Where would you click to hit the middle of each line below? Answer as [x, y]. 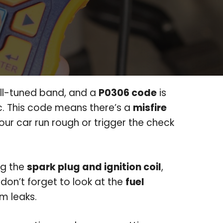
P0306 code [128, 93]
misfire [150, 108]
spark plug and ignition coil [94, 167]
